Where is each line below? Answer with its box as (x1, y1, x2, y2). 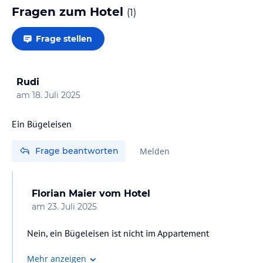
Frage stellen (36, 33, 92, 44)
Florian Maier (32, 187, 96, 199)
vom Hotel (99, 187, 150, 199)
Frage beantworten (35, 145, 119, 156)
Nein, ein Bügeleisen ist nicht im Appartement (27, 227, 209, 239)
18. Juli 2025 (32, 89, 80, 100)
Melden (140, 145, 170, 157)
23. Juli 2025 (48, 201, 97, 212)
